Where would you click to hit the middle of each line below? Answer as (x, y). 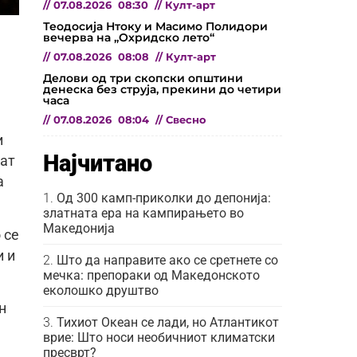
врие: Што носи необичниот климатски (159, 337)
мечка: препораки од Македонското (151, 275)
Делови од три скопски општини (143, 78)
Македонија (79, 228)
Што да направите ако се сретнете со (167, 260)
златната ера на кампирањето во (143, 213)
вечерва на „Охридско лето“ (129, 37)
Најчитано (98, 163)
